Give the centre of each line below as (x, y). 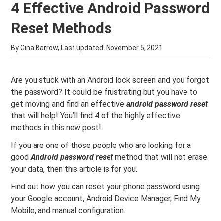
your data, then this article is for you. (74, 169)
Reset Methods (61, 28)
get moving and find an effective (69, 104)
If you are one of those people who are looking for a (101, 145)
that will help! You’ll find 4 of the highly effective (96, 116)
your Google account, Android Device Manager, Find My (106, 199)
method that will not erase (160, 157)
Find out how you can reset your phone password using (106, 187)
